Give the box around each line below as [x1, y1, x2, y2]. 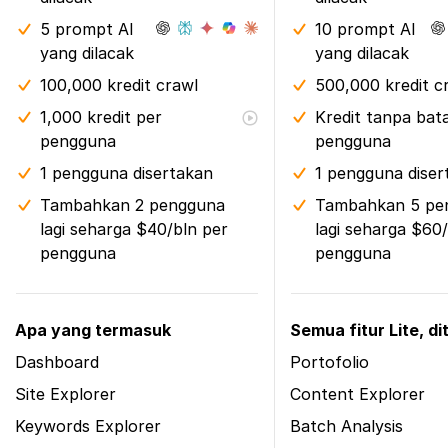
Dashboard [15, 352, 99, 372]
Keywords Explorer [15, 416, 161, 436]
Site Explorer [15, 384, 116, 404]
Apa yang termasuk [15, 320, 171, 340]
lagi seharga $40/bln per [40, 219, 228, 239]
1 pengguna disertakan [40, 163, 213, 183]
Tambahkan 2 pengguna [40, 195, 225, 215]
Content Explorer [290, 384, 425, 404]
